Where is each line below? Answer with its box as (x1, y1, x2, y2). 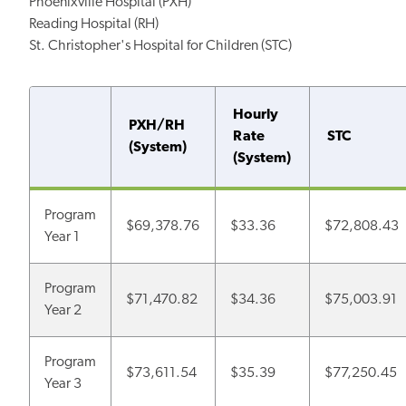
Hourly (233, 107, 279, 122)
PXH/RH (129, 118, 186, 133)
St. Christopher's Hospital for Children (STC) (29, 38, 292, 53)
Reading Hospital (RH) (29, 16, 159, 32)
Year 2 (44, 303, 82, 318)
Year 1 (44, 229, 80, 245)
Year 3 (44, 376, 82, 391)
